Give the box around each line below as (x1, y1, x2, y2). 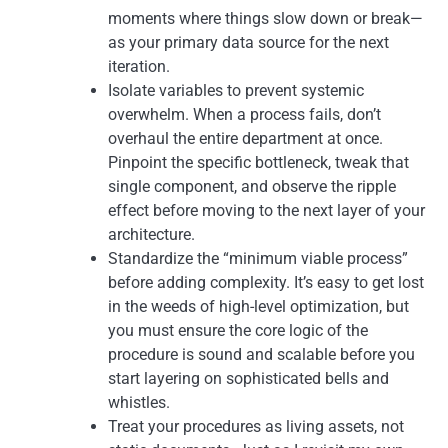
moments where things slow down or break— (108, 8, 423, 28)
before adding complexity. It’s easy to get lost (108, 272, 424, 292)
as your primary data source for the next (108, 32, 389, 52)
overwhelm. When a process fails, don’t (108, 104, 381, 124)
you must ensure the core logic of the (108, 320, 368, 340)
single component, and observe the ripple (108, 176, 396, 196)
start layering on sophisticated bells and (108, 368, 389, 388)
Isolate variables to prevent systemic (108, 80, 364, 100)
